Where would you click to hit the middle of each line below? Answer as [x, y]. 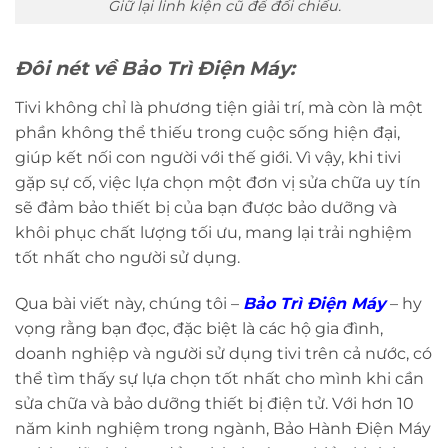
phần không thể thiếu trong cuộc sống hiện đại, [207, 132]
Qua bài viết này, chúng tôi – [129, 303]
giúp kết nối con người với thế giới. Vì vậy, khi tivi [208, 157]
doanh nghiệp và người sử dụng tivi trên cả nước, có [223, 353]
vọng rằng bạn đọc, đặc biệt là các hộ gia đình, [199, 328]
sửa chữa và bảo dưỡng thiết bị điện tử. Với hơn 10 [214, 403]
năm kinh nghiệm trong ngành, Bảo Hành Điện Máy [223, 428]
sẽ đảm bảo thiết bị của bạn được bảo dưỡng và [206, 207]
